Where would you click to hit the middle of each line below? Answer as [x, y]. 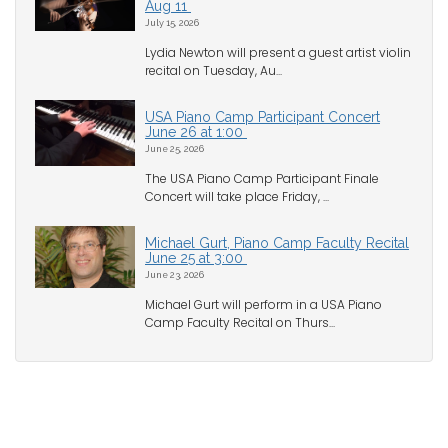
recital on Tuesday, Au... [213, 71]
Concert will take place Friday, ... [237, 197]
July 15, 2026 [172, 23]
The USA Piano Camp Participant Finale [262, 179]
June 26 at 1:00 [196, 132]
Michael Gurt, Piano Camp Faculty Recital [277, 243]
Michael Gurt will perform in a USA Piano [263, 305]
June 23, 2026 [174, 275]
